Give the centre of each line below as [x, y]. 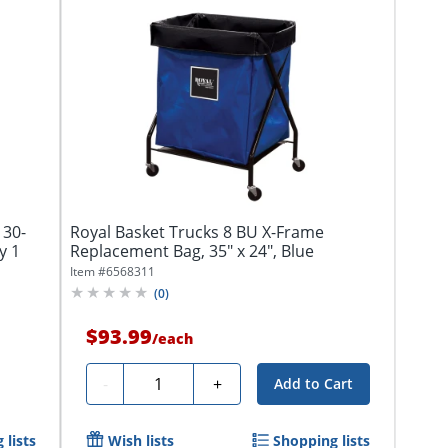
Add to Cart [314, 383]
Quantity [163, 380]
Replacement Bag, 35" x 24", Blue [192, 250]
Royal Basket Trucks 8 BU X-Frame [197, 231]
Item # [88, 271]
